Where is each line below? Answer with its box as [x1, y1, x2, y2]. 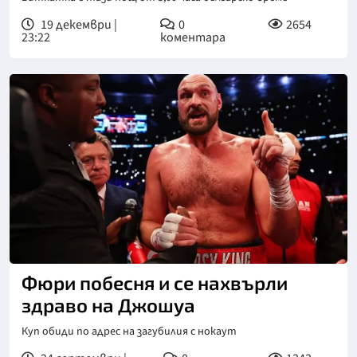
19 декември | [38, 15, 117, 33]
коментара [159, 28, 226, 46]
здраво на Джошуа [22, 293, 195, 316]
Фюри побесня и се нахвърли [22, 271, 288, 294]
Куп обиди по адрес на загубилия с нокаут [22, 324, 237, 339]
